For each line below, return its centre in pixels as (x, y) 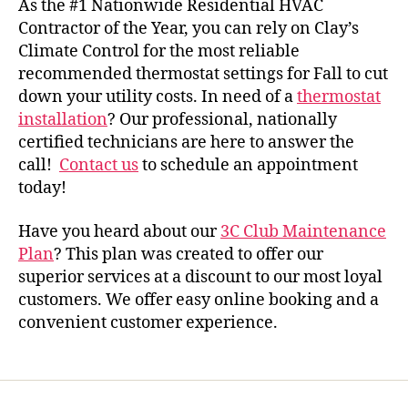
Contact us (99, 165)
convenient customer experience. (148, 322)
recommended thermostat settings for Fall (180, 74)
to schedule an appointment (248, 165)
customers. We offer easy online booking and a (199, 300)
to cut (365, 74)
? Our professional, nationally (222, 120)
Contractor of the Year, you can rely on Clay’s (189, 29)
